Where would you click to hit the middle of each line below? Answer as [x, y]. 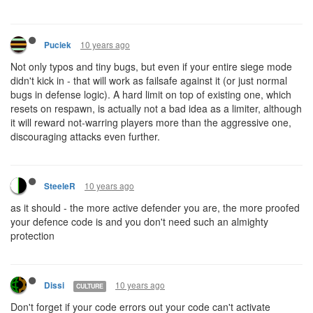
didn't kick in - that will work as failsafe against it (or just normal [149, 80]
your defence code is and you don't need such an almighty [139, 221]
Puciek [58, 45]
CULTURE [90, 286]
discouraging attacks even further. [85, 136]
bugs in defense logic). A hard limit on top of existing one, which [151, 94]
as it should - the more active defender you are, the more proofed [155, 208]
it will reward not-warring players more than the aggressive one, [151, 122]
